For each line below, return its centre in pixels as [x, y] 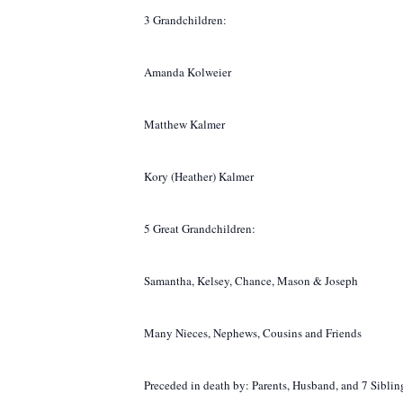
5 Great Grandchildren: [200, 228]
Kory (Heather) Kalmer [199, 176]
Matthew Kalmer [184, 124]
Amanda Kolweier [188, 72]
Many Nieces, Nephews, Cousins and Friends [253, 333]
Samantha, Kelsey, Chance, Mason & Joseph [251, 281]
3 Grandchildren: [185, 20]
